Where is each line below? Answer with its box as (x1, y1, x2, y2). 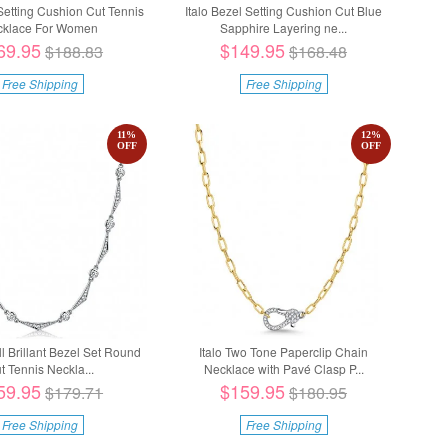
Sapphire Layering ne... (220, 18, 348, 36)
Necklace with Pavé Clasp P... (203, 359, 364, 377)
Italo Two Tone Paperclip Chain (199, 342, 369, 360)
